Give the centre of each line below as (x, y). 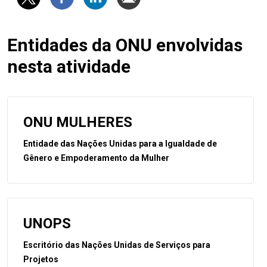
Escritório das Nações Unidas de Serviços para (117, 245)
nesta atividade (69, 66)
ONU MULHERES (78, 122)
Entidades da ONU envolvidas (125, 45)
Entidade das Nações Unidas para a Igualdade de (120, 143)
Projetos (41, 259)
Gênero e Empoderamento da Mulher (96, 158)
